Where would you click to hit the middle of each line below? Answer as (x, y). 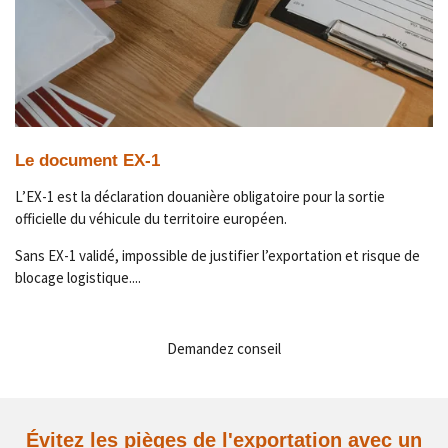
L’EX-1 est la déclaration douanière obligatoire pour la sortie (200, 196)
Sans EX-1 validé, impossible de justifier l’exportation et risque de (217, 255)
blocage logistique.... (78, 277)
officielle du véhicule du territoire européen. (151, 218)
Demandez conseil (224, 348)
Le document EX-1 (87, 160)
